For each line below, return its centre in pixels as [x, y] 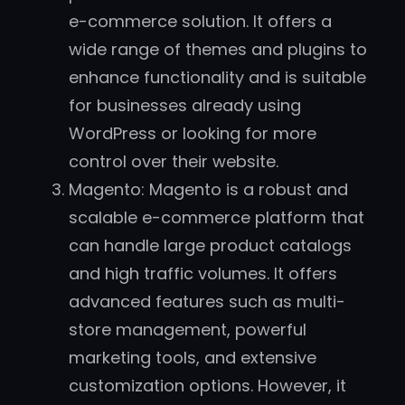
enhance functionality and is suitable [217, 78]
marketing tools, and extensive [193, 358]
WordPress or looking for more [193, 134]
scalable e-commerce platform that [217, 218]
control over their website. [174, 162]
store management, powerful [188, 330]
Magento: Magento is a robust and [208, 190]
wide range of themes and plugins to [218, 50]
